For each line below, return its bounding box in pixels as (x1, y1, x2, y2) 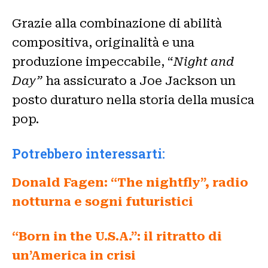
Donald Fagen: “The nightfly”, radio (12, 175, 248, 190)
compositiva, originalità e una (12, 35, 194, 50)
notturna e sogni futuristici (12, 194, 193, 209)
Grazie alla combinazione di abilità (12, 16, 222, 31)
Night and (173, 54, 234, 69)
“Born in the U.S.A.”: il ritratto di (12, 229, 222, 243)
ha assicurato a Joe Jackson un (42, 73, 236, 88)
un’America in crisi (12, 248, 136, 263)
